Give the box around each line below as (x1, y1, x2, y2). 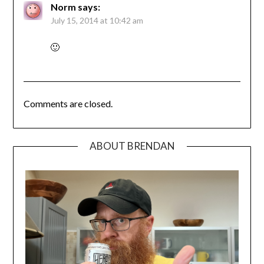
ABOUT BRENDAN (89, 140, 175, 153)
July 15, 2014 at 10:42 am (50, 15, 143, 26)
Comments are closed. (23, 98, 113, 110)
